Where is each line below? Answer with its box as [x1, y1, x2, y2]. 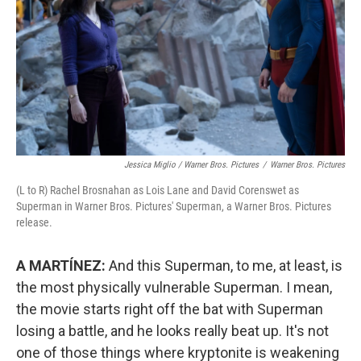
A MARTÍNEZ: [16, 257, 106, 274]
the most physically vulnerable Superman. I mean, [16, 279, 332, 296]
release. [16, 216, 52, 229]
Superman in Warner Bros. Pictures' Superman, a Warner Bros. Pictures [16, 200, 331, 213]
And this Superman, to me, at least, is [106, 257, 342, 274]
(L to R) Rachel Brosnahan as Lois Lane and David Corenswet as [16, 184, 299, 197]
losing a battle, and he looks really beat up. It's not [16, 322, 329, 339]
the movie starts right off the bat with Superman [16, 301, 323, 317]
